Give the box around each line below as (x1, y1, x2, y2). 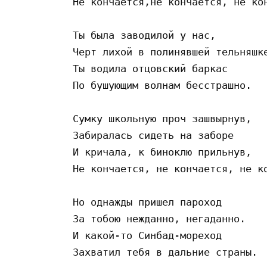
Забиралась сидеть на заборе (73, 129, 240, 141)
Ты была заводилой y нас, (73, 29, 222, 41)
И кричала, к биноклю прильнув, (73, 145, 257, 158)
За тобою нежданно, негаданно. (73, 212, 252, 225)
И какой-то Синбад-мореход (73, 229, 228, 241)
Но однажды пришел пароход (73, 195, 228, 208)
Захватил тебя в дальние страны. (73, 246, 263, 258)
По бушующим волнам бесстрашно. (73, 79, 257, 91)
